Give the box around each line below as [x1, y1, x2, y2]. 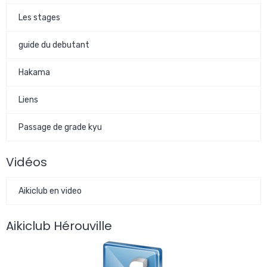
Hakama [18, 67, 50, 78]
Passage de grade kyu [18, 122, 102, 133]
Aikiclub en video [18, 186, 82, 197]
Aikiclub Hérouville [6, 218, 112, 235]
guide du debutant [18, 40, 89, 51]
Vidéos [6, 154, 47, 171]
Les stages [18, 13, 60, 23]
